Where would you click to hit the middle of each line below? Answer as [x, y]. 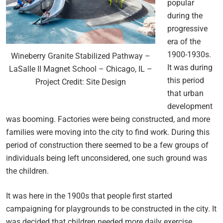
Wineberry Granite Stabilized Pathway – [81, 56]
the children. [27, 171]
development [190, 106]
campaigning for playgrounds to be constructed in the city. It [111, 209]
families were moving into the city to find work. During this [108, 132]
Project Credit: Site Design [81, 82]
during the [185, 15]
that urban [185, 93]
